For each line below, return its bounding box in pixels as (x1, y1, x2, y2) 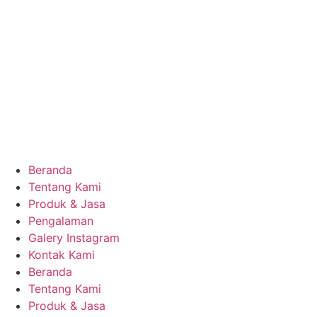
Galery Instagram (28, 231, 120, 246)
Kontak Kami (28, 248, 95, 263)
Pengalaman (28, 214, 93, 229)
